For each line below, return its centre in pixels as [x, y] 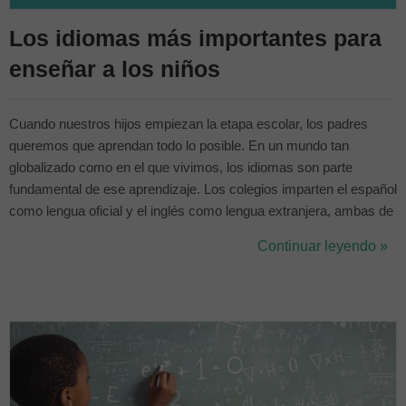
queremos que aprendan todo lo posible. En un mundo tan [179, 146]
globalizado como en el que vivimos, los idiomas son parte [181, 168]
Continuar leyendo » [323, 246]
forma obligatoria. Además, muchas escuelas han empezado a [193, 233]
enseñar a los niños [115, 69]
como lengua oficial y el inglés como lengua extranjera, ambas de [201, 211]
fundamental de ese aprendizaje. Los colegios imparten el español [203, 189]
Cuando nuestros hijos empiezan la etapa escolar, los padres [188, 124]
